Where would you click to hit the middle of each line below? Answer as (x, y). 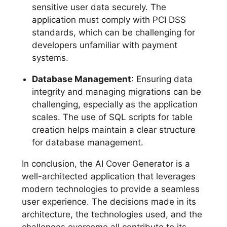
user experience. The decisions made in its (109, 201)
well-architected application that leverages (108, 176)
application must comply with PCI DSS (109, 20)
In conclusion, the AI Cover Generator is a (106, 163)
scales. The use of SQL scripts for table (112, 117)
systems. (50, 58)
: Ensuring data (162, 79)
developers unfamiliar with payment (104, 45)
